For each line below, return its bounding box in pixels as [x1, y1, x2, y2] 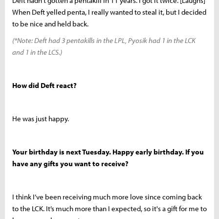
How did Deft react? [12, 80, 77, 90]
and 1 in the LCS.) [12, 47, 62, 57]
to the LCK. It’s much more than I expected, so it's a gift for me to [12, 203, 207, 213]
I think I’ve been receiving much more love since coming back [12, 192, 202, 201]
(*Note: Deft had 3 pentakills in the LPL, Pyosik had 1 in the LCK [12, 35, 196, 45]
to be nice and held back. [12, 19, 88, 28]
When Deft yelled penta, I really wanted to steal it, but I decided [12, 7, 206, 17]
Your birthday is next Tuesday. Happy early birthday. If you [12, 147, 204, 156]
